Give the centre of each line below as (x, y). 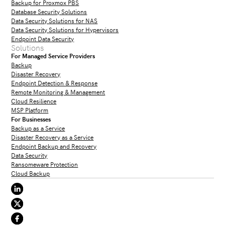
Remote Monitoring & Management (58, 91)
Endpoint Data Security (43, 38)
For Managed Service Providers (53, 55)
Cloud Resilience (34, 100)
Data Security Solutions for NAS (54, 20)
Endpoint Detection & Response (54, 82)
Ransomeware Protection (45, 164)
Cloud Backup (31, 173)
